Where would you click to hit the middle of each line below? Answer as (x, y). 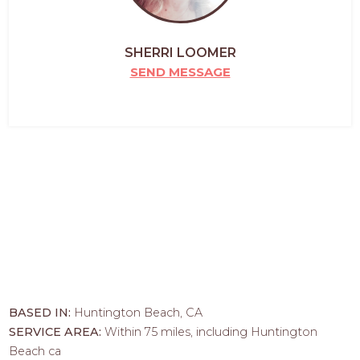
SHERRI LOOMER (180, 53)
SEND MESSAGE (180, 72)
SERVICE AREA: (57, 332)
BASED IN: (42, 313)
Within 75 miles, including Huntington (211, 332)
